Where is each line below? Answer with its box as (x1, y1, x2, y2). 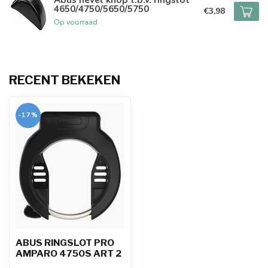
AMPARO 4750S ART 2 (16, 248, 121, 260)
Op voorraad (54, 16, 98, 27)
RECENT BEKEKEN (9, 72, 120, 88)
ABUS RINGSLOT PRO (16, 237, 114, 249)
